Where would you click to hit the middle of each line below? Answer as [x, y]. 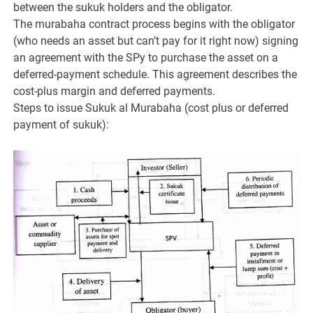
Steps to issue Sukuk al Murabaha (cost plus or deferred [151, 108]
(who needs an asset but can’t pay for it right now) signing [156, 41]
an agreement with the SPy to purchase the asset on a [146, 57]
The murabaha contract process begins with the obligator [154, 24]
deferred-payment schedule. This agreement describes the [155, 74]
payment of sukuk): [61, 124]
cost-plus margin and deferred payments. [115, 91]
